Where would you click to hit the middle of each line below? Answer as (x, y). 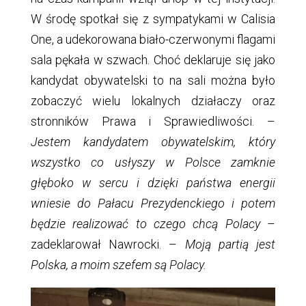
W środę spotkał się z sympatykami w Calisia (153, 18)
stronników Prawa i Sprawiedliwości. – (153, 121)
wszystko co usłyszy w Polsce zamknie (153, 162)
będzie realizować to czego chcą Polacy (145, 223)
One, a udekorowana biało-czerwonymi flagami (153, 39)
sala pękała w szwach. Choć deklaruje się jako (153, 59)
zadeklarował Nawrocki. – (108, 244)
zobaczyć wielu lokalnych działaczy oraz (153, 100)
